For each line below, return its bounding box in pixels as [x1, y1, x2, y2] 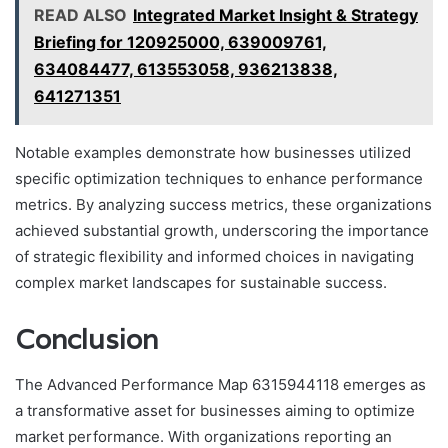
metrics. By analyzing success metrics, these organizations [15, 195, 432, 215]
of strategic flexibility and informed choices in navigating [15, 247, 414, 267]
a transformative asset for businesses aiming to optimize [15, 400, 415, 420]
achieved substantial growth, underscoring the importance [15, 221, 429, 241]
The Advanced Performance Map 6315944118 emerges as [15, 374, 426, 394]
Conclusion [15, 322, 158, 358]
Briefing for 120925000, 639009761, [34, 32, 327, 53]
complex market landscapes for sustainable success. [15, 273, 387, 293]
